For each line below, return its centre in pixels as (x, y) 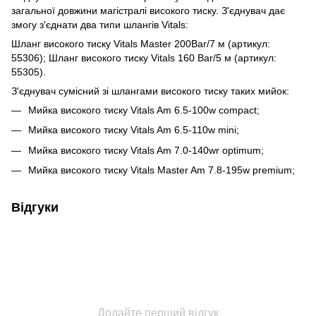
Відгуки (35, 208)
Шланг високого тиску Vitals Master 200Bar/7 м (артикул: (141, 43)
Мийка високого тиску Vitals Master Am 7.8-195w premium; (162, 170)
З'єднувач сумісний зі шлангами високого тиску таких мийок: (150, 91)
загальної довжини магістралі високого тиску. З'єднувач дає (148, 10)
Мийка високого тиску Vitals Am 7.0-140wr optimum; (146, 150)
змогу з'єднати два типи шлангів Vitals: (100, 24)
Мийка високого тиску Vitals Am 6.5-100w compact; (144, 110)
